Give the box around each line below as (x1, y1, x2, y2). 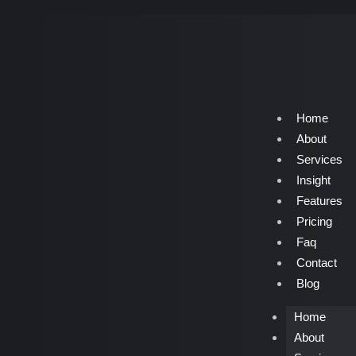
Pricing (296, 215, 332, 228)
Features (296, 194, 342, 207)
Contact (296, 256, 337, 269)
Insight (296, 173, 331, 187)
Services (296, 153, 342, 166)
